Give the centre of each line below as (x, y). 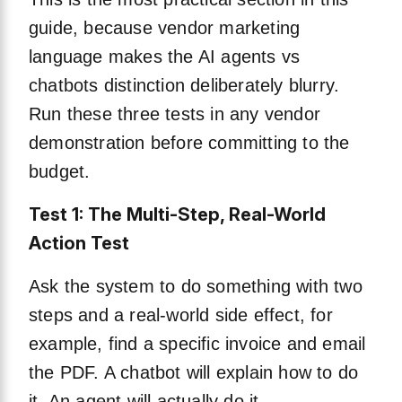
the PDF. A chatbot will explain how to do (194, 373)
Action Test (79, 244)
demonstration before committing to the (189, 143)
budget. (60, 172)
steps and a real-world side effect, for (181, 315)
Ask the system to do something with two (196, 287)
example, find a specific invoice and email (197, 344)
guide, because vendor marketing (165, 28)
